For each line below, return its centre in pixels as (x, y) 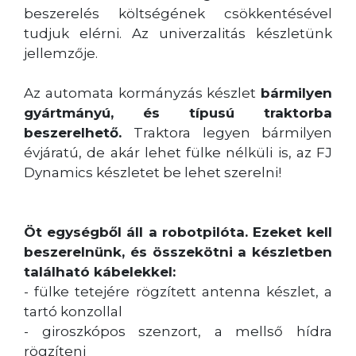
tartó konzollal (73, 311)
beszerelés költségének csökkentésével (178, 13)
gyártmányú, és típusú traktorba (178, 112)
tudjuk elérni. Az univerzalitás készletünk (178, 33)
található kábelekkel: (100, 271)
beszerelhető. (79, 132)
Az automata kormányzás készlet (142, 93)
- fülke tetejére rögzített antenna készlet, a (178, 291)
